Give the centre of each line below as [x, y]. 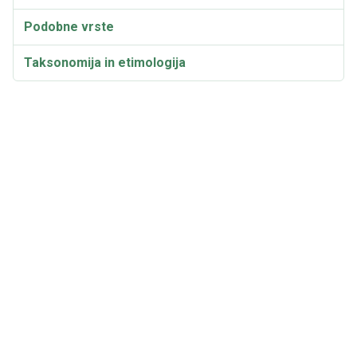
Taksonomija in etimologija [105, 63]
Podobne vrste [69, 27]
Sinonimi [49, 98]
